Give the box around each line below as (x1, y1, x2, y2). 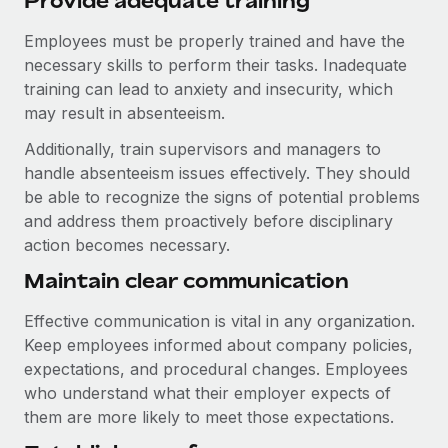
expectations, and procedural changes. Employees (24, 359, 408, 379)
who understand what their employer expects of (24, 383, 391, 403)
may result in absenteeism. (24, 103, 230, 123)
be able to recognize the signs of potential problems (24, 187, 420, 207)
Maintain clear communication (24, 268, 349, 293)
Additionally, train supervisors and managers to (24, 139, 381, 159)
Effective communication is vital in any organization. (24, 311, 415, 331)
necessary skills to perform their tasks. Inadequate (24, 55, 407, 75)
